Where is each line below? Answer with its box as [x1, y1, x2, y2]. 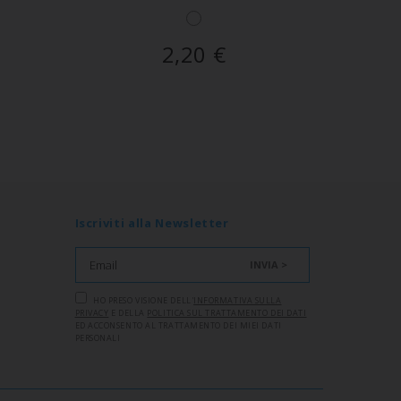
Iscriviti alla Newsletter [74, 215, 229, 232]
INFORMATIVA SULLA [193, 294, 282, 307]
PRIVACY [74, 307, 109, 320]
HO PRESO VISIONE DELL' [90, 294, 194, 307]
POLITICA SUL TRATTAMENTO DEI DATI [147, 307, 307, 320]
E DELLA [108, 307, 148, 320]
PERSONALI [74, 332, 121, 345]
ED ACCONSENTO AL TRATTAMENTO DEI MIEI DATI [74, 320, 282, 332]
